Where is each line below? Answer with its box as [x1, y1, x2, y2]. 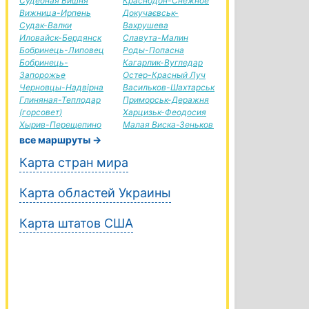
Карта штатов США [19, 216, 133, 230]
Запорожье [19, 70, 66, 80]
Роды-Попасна [123, 45, 184, 55]
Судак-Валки [19, 20, 72, 30]
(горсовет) [19, 107, 62, 117]
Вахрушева [123, 20, 168, 30]
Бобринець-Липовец [19, 45, 104, 55]
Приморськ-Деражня [123, 94, 209, 105]
